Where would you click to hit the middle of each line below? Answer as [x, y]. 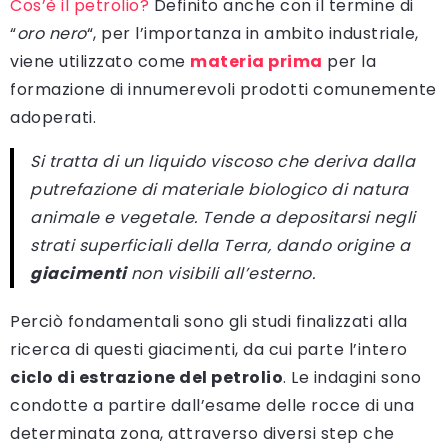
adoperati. [53, 117]
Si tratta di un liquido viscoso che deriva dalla [222, 161]
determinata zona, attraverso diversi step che [202, 433]
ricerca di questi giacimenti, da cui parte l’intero [209, 349]
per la [349, 61]
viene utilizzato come [100, 61]
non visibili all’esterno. [220, 273]
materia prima [256, 61]
